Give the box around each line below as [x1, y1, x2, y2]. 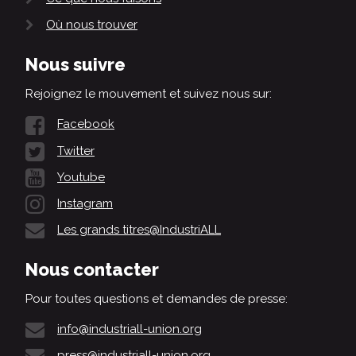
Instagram [57, 195, 113, 211]
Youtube [57, 169, 105, 184]
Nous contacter [25, 258, 159, 280]
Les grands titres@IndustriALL [57, 222, 221, 237]
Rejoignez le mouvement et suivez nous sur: [25, 87, 272, 102]
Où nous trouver [46, 17, 137, 33]
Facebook [57, 117, 114, 132]
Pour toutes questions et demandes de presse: [25, 291, 288, 306]
